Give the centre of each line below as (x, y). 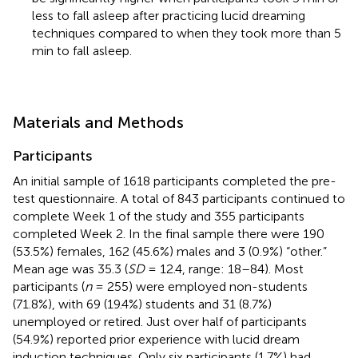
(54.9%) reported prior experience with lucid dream (156, 339)
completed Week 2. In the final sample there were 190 (169, 233)
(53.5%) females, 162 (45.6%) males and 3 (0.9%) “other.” (170, 251)
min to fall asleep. (82, 50)
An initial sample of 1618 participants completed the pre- (175, 181)
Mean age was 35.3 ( (70, 268)
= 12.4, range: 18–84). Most (224, 268)
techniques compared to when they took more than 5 (187, 33)
